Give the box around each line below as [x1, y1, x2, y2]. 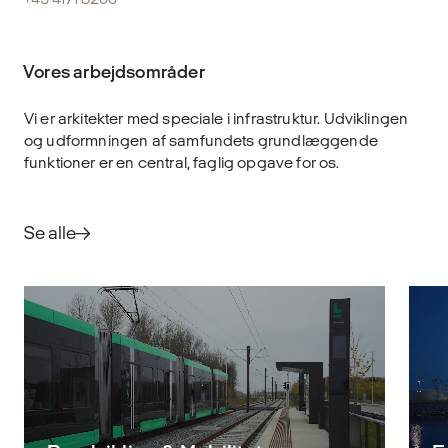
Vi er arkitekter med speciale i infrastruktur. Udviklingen [24, 109, 409, 127]
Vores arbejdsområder [23, 61, 205, 81]
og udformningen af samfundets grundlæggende [24, 131, 378, 149]
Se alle [24, 223, 76, 243]
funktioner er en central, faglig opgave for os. [24, 153, 340, 171]
